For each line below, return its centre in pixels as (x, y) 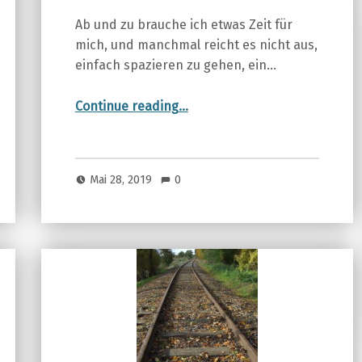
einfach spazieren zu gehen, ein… (175, 65)
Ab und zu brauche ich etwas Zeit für (183, 25)
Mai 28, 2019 (123, 180)
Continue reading (126, 107)
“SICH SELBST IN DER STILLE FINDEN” (203, 100)
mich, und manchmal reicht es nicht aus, (196, 45)
